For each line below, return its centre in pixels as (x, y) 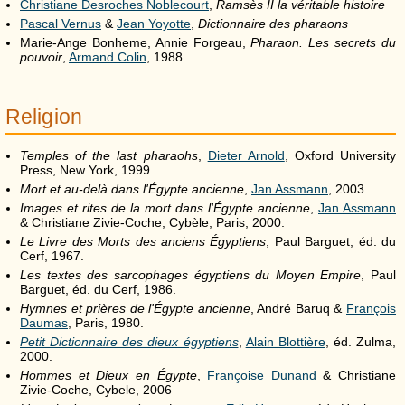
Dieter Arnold (246, 155)
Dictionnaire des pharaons (273, 23)
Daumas (44, 322)
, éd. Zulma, (360, 341)
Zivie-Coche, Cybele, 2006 (96, 389)
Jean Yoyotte (154, 23)
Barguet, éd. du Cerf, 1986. (98, 289)
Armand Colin (108, 57)
